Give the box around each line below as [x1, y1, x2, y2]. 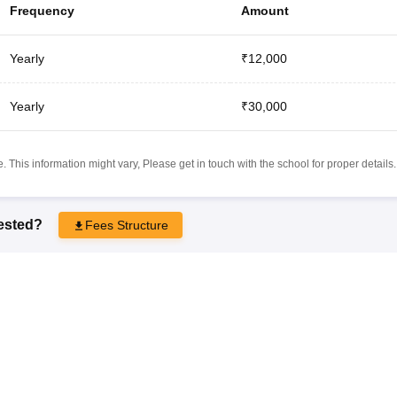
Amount [240, 3, 289, 18]
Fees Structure [84, 217, 168, 232]
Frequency [9, 3, 74, 18]
